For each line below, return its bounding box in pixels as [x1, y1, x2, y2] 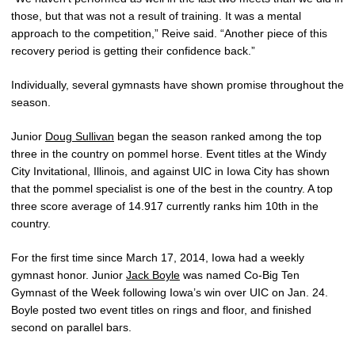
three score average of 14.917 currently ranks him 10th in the [11, 200, 319, 213]
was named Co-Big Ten [180, 269, 300, 282]
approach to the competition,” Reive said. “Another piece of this [11, 27, 327, 40]
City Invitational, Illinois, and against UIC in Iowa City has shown [11, 165, 330, 178]
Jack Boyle [126, 269, 180, 282]
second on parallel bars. [11, 321, 132, 334]
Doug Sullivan [45, 130, 114, 143]
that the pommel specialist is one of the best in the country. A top [11, 182, 333, 196]
